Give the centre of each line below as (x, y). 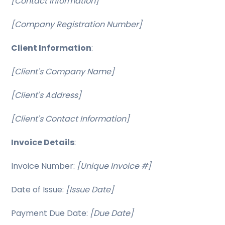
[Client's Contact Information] (71, 119)
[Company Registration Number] (77, 24)
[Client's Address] (46, 95)
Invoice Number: (44, 166)
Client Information (51, 48)
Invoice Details (43, 142)
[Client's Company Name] (63, 72)
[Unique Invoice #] (114, 166)
